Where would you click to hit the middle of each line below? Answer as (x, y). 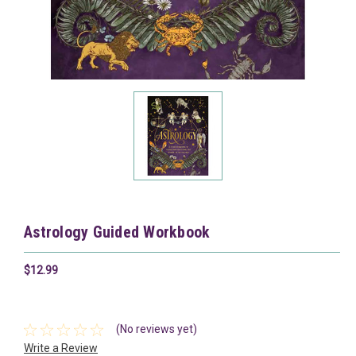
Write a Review (61, 348)
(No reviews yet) (156, 329)
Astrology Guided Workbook (117, 232)
